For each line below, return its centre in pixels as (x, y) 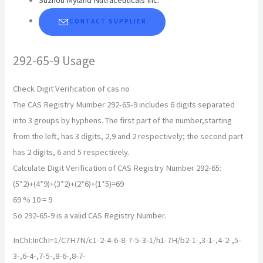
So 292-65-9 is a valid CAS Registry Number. (90, 216)
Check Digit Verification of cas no (72, 89)
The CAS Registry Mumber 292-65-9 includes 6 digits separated (124, 105)
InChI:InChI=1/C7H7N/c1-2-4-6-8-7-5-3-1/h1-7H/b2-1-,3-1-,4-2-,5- (127, 240)
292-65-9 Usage (54, 60)
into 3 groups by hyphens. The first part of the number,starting (123, 121)
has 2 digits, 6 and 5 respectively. (71, 152)
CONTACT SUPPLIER (108, 21)
